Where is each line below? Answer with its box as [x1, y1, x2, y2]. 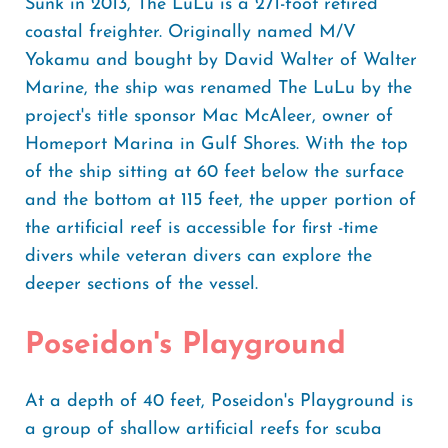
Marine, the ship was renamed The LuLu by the [25, 79, 412, 98]
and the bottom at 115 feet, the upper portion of [25, 191, 416, 210]
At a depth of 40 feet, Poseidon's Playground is [25, 392, 413, 411]
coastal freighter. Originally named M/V [25, 23, 356, 42]
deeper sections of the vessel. [25, 275, 264, 294]
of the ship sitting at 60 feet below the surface [25, 163, 404, 182]
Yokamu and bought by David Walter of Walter [25, 51, 417, 70]
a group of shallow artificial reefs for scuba [25, 420, 382, 439]
